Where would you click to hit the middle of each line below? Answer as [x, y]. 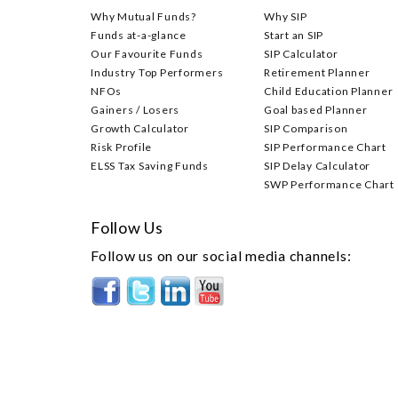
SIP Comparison [306, 128]
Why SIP [286, 16]
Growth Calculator [140, 128]
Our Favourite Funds [147, 54]
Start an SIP [294, 35]
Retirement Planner [317, 72]
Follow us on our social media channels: [221, 255]
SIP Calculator [301, 54]
